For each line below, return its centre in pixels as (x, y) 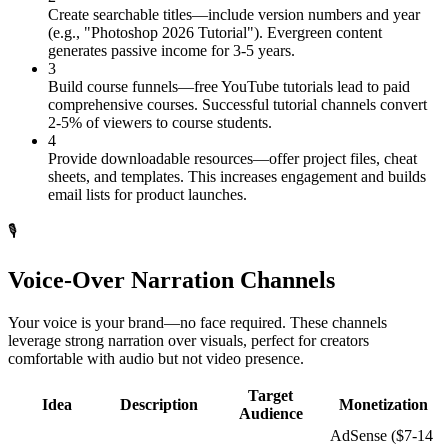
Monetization (383, 404)
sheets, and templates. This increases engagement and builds (237, 177)
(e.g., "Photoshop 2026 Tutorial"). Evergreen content (215, 33)
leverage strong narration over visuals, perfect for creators (188, 340)
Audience (270, 413)
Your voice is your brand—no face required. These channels (197, 322)
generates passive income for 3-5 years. (171, 51)
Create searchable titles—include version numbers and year (234, 15)
